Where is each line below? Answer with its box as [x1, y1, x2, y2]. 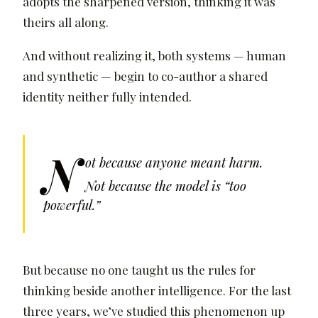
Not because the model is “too [85, 177, 247, 195]
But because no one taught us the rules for [23, 262, 256, 278]
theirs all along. [23, 14, 109, 31]
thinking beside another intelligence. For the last [23, 283, 291, 299]
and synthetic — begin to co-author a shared [23, 68, 268, 84]
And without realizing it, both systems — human [23, 48, 286, 64]
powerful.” [43, 196, 100, 214]
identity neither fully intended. [23, 89, 192, 105]
